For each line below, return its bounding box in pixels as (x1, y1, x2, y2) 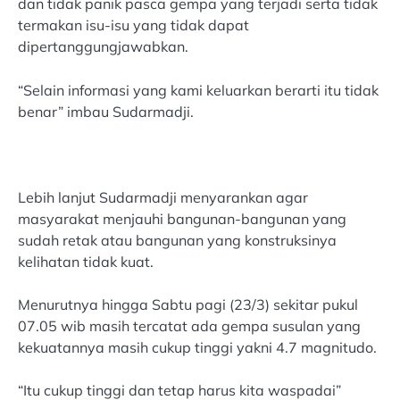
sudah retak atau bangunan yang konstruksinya (18, 230, 337, 249)
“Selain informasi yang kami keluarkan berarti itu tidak (18, 80, 379, 99)
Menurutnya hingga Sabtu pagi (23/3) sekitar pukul (18, 295, 358, 313)
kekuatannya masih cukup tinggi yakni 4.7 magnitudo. (18, 337, 377, 356)
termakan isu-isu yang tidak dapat (18, 16, 249, 35)
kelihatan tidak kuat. (18, 252, 154, 271)
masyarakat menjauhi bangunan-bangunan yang (18, 209, 346, 228)
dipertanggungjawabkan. (18, 37, 188, 56)
